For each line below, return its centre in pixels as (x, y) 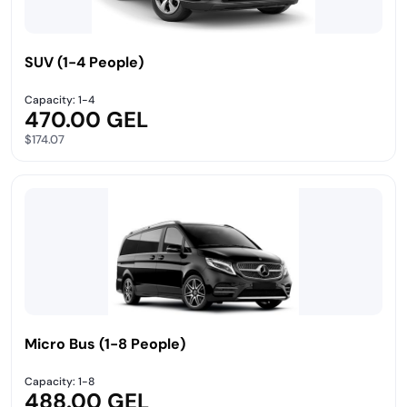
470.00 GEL (86, 119)
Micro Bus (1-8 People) (105, 344)
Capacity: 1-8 (60, 382)
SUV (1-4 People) (84, 62)
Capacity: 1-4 (60, 100)
